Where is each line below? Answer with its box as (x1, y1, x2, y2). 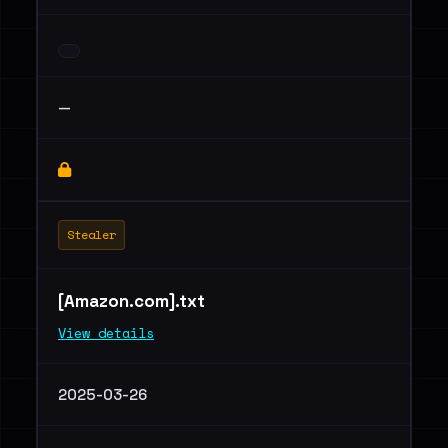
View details (58, 323, 154, 343)
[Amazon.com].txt (58, 290, 209, 312)
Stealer (67, 226, 116, 243)
